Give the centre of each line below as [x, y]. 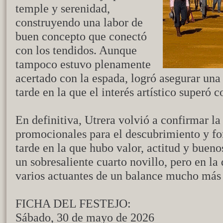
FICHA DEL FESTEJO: [73, 203]
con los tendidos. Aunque [76, 50]
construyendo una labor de [79, 22]
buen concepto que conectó [81, 36]
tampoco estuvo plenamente [83, 64]
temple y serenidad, [63, 8]
